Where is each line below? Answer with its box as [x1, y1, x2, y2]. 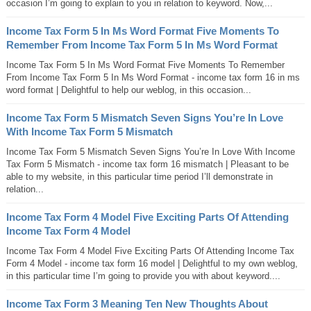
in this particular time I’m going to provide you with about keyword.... [6, 271, 280, 281]
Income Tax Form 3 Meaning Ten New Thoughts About [6, 298, 268, 310]
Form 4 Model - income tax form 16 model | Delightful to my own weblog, [6, 258, 298, 269]
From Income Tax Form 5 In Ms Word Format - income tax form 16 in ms [6, 72, 300, 83]
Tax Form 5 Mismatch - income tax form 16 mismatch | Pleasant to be [6, 159, 289, 169]
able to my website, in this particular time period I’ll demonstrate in [6, 171, 273, 182]
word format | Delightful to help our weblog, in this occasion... [6, 85, 251, 95]
